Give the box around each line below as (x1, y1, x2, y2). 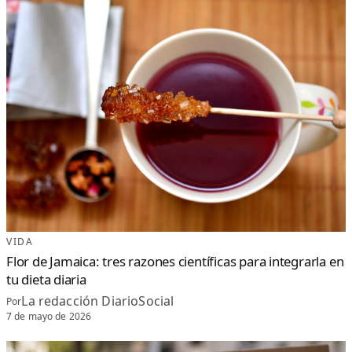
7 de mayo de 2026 (6, 309, 92, 323)
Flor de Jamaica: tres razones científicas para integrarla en (6, 252, 344, 271)
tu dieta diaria (6, 270, 86, 289)
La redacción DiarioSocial (21, 292, 174, 310)
